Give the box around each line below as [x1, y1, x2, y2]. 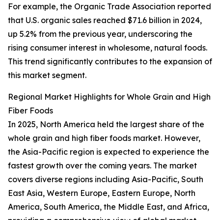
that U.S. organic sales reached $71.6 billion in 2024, [8, 15, 202, 26]
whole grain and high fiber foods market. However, [8, 133, 200, 143]
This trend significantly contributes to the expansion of [8, 56, 212, 67]
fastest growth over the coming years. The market [8, 161, 197, 171]
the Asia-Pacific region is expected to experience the [8, 147, 209, 157]
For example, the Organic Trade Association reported [8, 1, 211, 12]
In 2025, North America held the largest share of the [8, 119, 204, 130]
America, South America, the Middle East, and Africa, [8, 202, 209, 212]
